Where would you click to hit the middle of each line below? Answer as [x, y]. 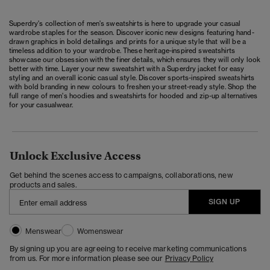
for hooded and [173, 96]
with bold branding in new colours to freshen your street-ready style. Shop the [133, 86]
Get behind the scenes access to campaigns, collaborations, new [121, 175]
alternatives [238, 96]
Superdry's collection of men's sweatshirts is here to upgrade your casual [125, 23]
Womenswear [101, 231]
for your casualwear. [41, 105]
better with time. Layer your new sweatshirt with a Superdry [104, 68]
